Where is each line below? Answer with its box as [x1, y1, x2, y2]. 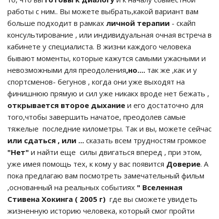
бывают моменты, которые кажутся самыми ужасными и [7, 53, 206, 63]
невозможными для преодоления [7, 65, 126, 75]
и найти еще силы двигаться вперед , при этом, [29, 147, 202, 157]
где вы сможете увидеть [108, 194, 197, 204]
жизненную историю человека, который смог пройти [7, 205, 195, 216]
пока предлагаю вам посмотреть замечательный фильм [7, 170, 204, 180]
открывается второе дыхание [7, 100, 125, 110]
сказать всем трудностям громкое [84, 135, 206, 145]
